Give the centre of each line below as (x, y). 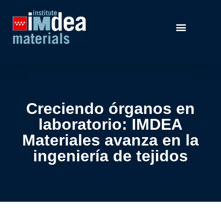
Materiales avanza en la (110, 140)
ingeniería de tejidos (110, 156)
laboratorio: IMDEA (110, 124)
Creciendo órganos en (110, 108)
